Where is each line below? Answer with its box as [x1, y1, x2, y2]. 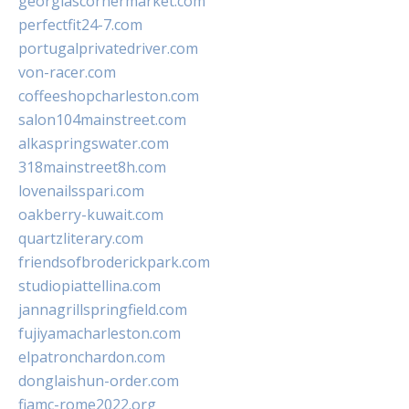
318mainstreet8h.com [18, 157, 166, 178]
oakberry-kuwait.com [18, 204, 163, 225]
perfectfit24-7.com [18, 15, 142, 36]
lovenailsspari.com [18, 181, 144, 202]
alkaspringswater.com [18, 133, 169, 154]
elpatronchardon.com [18, 347, 165, 368]
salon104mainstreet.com [18, 110, 186, 131]
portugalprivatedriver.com [18, 38, 198, 59]
